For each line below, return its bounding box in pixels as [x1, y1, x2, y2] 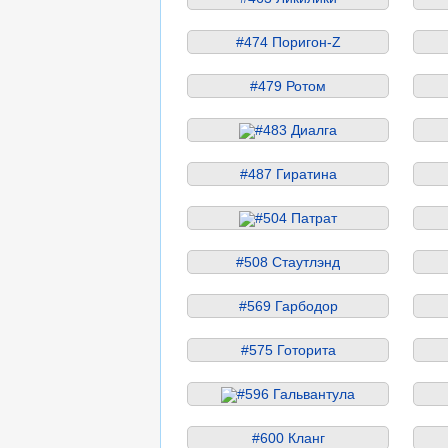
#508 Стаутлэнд [236, 253, 340, 270]
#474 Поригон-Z [235, 33, 341, 50]
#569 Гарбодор [238, 297, 338, 314]
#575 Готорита [240, 341, 336, 358]
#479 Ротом [250, 77, 326, 94]
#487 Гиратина [239, 165, 337, 182]
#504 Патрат [255, 209, 337, 226]
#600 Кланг [251, 429, 325, 446]
